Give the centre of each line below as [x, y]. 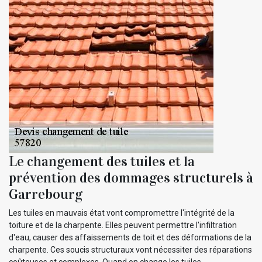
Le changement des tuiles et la [102, 162]
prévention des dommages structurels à [131, 178]
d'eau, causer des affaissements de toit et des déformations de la [130, 238]
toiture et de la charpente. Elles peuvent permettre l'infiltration [123, 225]
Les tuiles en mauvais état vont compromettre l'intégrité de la [122, 213]
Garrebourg [46, 194]
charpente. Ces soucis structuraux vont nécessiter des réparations [130, 250]
